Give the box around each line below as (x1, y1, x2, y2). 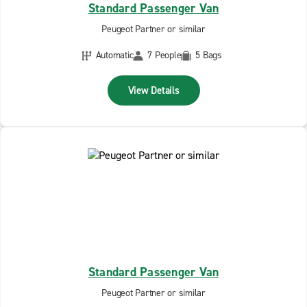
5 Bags (195, 49, 222, 62)
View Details (127, 84, 180, 97)
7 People (147, 49, 182, 62)
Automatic (95, 49, 134, 62)
